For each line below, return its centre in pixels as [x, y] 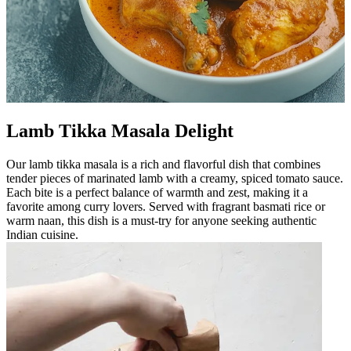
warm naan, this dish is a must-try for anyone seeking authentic [161, 221]
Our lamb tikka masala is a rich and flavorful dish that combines [163, 165]
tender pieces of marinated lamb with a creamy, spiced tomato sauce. [175, 179]
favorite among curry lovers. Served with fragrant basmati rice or [166, 207]
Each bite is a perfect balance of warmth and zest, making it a [157, 193]
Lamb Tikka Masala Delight [120, 131]
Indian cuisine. [42, 235]
